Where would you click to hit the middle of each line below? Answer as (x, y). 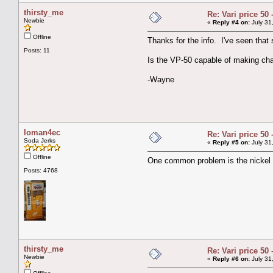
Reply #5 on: (231, 142)
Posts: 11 (37, 50)
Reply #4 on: (231, 22)
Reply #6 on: (231, 258)
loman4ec (42, 132)
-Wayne (161, 79)
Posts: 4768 (41, 170)
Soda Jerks (40, 140)
